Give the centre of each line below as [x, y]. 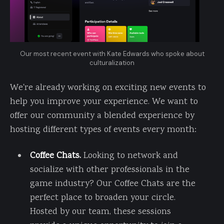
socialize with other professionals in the [109, 170]
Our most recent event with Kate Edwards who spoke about [112, 53]
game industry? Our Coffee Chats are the [112, 184]
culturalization [112, 62]
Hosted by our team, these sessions [100, 212]
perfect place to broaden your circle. [102, 198]
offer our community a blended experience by [102, 116]
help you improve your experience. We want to [104, 102]
